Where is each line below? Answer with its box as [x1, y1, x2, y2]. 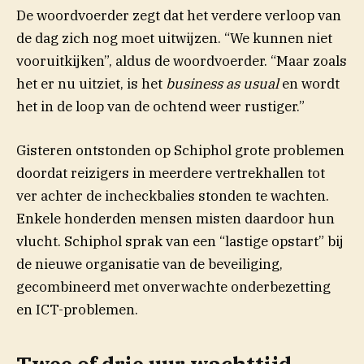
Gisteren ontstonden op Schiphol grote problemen [16, 141, 344, 160]
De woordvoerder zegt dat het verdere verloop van [16, 6, 341, 24]
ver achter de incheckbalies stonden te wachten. [16, 187, 329, 206]
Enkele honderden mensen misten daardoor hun [16, 210, 335, 228]
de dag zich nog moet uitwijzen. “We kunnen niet [16, 28, 332, 47]
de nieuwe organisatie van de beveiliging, [16, 255, 283, 274]
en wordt [279, 74, 340, 93]
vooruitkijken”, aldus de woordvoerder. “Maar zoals [16, 51, 347, 70]
